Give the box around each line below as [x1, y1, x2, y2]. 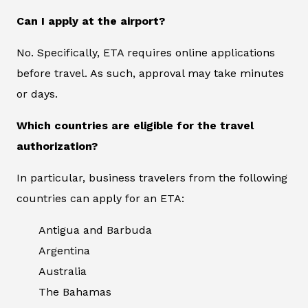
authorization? [16, 140, 98, 153]
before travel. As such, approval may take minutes [16, 67, 284, 80]
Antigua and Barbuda [38, 223, 152, 237]
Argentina [38, 244, 90, 258]
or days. [16, 87, 58, 101]
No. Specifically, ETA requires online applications [16, 46, 275, 60]
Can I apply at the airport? [16, 14, 165, 28]
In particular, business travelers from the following [16, 171, 287, 185]
